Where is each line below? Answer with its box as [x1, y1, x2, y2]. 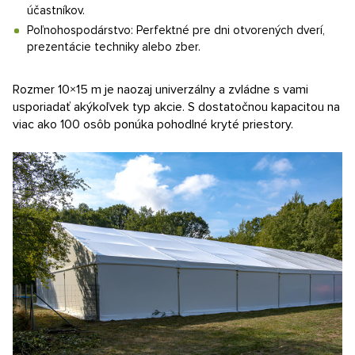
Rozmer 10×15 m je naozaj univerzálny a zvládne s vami [13, 82, 308, 97]
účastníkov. [27, 3, 85, 17]
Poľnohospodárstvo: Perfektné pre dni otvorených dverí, [27, 23, 325, 37]
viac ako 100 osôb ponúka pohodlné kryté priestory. [13, 116, 293, 132]
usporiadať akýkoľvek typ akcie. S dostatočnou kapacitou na [13, 99, 340, 115]
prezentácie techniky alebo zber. [27, 40, 200, 54]
